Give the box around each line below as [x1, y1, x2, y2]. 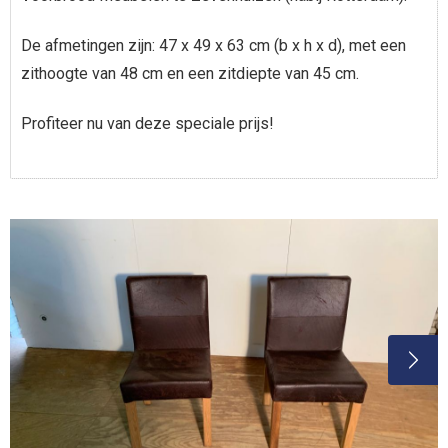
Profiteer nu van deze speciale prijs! [21, 113, 274, 133]
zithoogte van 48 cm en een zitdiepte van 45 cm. [21, 63, 359, 83]
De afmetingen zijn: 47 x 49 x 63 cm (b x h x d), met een [21, 35, 406, 55]
